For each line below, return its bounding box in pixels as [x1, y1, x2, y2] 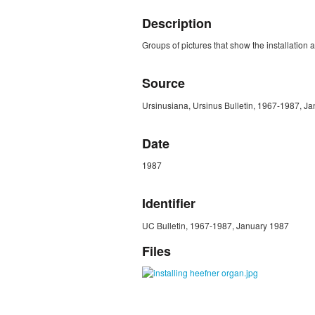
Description [142, 13, 212, 32]
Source [142, 74, 185, 93]
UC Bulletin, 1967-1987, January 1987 [142, 219, 289, 231]
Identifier [142, 194, 195, 213]
